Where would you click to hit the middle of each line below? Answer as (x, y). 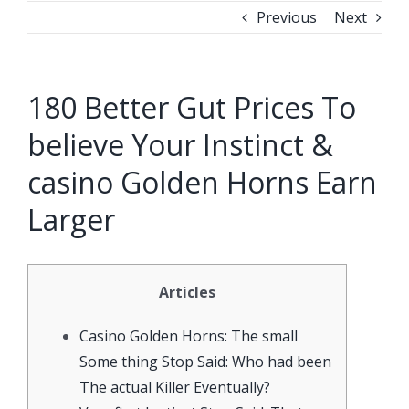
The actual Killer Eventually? (175, 387)
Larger (71, 219)
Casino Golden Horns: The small (189, 336)
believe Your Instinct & (180, 144)
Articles (187, 292)
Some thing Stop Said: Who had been (205, 361)
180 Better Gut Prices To (192, 107)
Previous (287, 17)
